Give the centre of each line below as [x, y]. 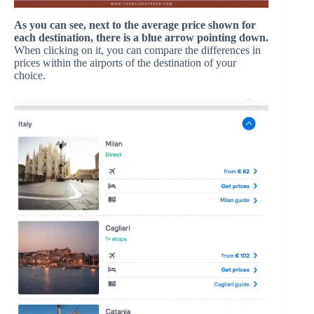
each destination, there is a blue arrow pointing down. [141, 37]
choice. [30, 75]
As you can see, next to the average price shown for [135, 25]
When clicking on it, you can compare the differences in [137, 50]
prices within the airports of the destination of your [125, 62]
